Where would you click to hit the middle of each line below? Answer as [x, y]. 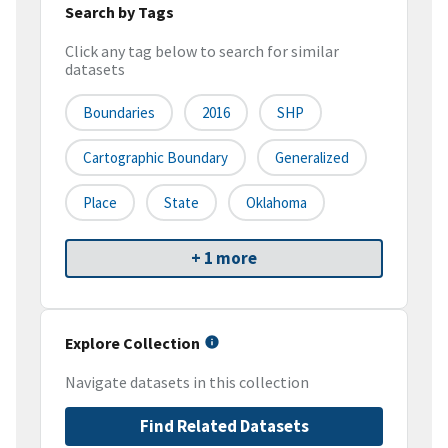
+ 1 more [224, 258]
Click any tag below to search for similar [202, 51]
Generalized [312, 158]
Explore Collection [132, 343]
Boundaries [119, 113]
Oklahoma [276, 203]
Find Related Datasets [224, 426]
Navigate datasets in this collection [187, 382]
